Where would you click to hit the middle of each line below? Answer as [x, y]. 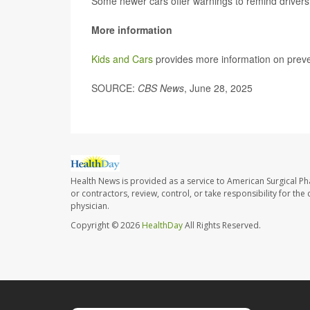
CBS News [161, 88]
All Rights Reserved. [222, 226]
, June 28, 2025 [218, 88]
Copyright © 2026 [106, 226]
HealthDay [162, 226]
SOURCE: [115, 88]
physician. [90, 206]
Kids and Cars [122, 59]
